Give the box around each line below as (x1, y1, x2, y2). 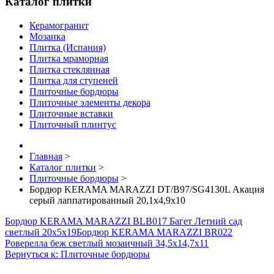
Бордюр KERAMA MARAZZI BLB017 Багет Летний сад (5, 215, 242, 226)
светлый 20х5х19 (5, 226, 76, 237)
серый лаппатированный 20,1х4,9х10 (29, 194, 185, 206)
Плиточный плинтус (29, 119, 116, 130)
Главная (29, 150, 62, 161)
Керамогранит (29, 20, 89, 31)
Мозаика (29, 31, 65, 42)
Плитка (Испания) (29, 42, 106, 53)
